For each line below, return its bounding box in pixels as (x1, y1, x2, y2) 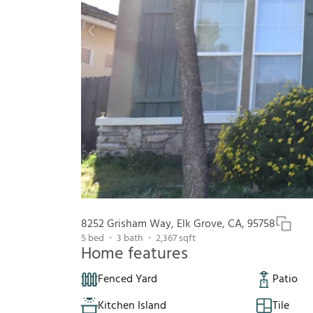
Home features (81, 241, 188, 268)
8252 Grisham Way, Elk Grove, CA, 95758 (81, 215, 275, 234)
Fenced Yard (98, 270, 157, 289)
